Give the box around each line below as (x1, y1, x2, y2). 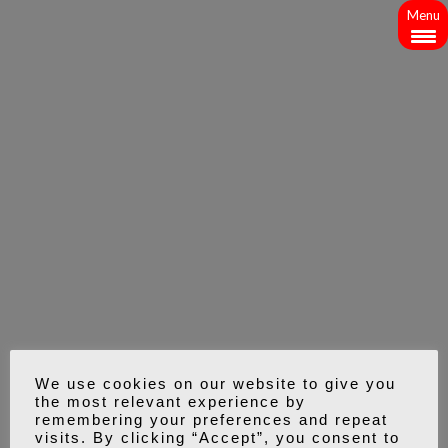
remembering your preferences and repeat (35, 411, 388, 428)
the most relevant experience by (35, 393, 306, 410)
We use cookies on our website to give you (35, 375, 396, 392)
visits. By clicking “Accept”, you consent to (35, 429, 400, 446)
